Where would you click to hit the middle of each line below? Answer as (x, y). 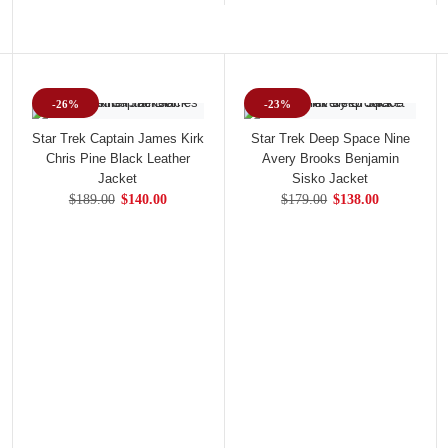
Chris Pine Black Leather (117, 158)
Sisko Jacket (330, 178)
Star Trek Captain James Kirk (117, 138)
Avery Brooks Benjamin (330, 158)
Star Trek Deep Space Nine (330, 138)
